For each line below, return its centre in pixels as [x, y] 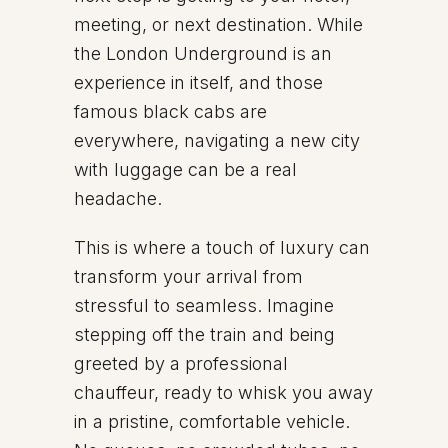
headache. [118, 198]
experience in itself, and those [198, 82]
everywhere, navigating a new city [217, 140]
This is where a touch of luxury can [222, 247]
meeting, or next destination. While [218, 24]
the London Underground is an [203, 53]
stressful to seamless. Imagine [204, 305]
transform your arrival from [188, 276]
